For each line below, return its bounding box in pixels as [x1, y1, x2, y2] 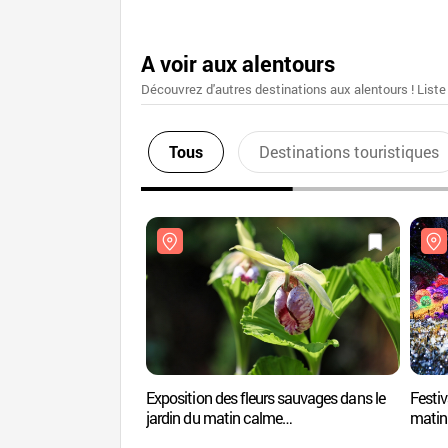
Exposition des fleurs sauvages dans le [146, 387, 385, 408]
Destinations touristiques [258, 141, 439, 162]
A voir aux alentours [141, 49, 336, 78]
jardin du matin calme [146, 407, 283, 428]
